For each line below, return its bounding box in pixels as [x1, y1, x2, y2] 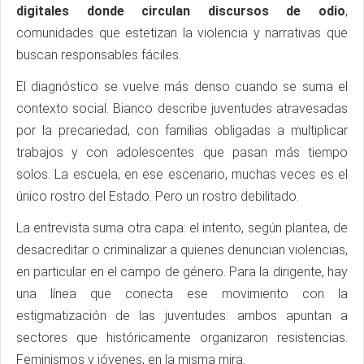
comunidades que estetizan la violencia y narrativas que [16, 25, 348, 41]
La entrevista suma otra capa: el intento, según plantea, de [16, 220, 348, 236]
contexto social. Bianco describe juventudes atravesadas [16, 101, 348, 117]
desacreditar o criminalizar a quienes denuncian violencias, [16, 242, 348, 258]
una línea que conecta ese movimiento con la [16, 286, 348, 302]
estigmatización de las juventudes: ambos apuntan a [16, 308, 348, 324]
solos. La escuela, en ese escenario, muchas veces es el [16, 167, 348, 183]
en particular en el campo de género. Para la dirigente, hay [16, 264, 348, 280]
